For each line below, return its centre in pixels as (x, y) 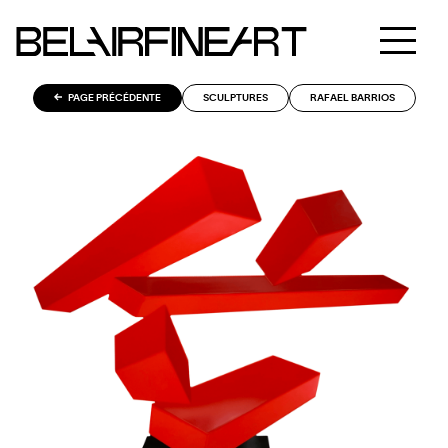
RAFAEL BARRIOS (352, 98)
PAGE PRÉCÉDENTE (113, 98)
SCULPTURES (235, 98)
